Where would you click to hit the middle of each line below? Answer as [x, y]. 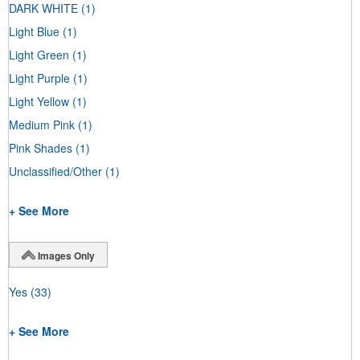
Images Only [66, 255]
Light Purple [39, 78]
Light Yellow [39, 101]
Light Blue [34, 31]
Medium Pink [42, 124]
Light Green [39, 54]
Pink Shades [41, 147]
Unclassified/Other [55, 171]
